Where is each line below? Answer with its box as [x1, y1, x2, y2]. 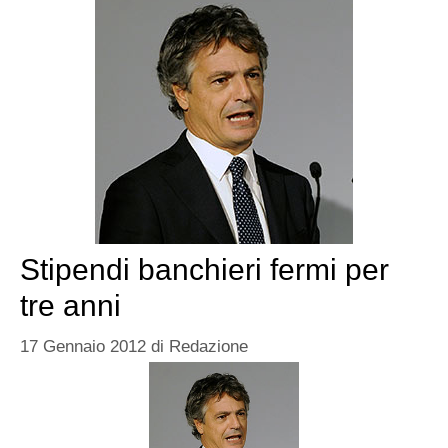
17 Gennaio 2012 [20, 337, 146, 357]
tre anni [20, 288, 121, 322]
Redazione [169, 337, 248, 357]
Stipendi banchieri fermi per [20, 252, 389, 286]
